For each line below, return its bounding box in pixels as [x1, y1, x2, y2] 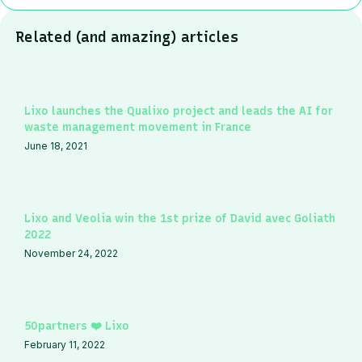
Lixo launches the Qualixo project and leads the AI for [24, 103, 333, 118]
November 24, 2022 [24, 246, 118, 259]
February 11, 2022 [24, 338, 105, 351]
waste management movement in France [24, 120, 251, 134]
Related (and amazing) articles [16, 27, 238, 46]
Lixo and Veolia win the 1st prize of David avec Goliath [24, 211, 335, 225]
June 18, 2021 [24, 139, 87, 152]
